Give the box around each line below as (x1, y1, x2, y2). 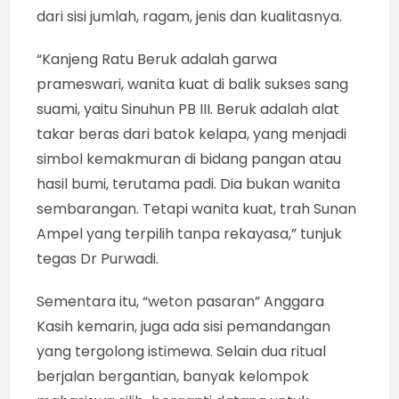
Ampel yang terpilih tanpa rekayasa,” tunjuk (37, 224, 343, 244)
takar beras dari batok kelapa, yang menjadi (37, 124, 347, 144)
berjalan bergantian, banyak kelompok (37, 366, 310, 387)
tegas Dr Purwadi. (37, 248, 159, 269)
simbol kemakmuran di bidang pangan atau (37, 149, 342, 169)
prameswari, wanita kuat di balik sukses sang (37, 74, 349, 94)
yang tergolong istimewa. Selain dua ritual (37, 341, 327, 362)
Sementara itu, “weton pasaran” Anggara (37, 291, 325, 312)
